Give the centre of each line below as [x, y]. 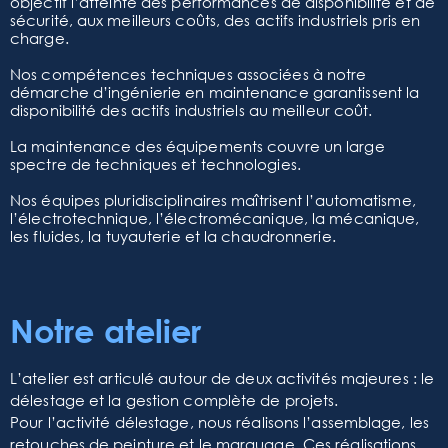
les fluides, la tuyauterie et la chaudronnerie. [173, 236]
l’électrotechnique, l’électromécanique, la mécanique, [215, 218]
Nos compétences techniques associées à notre [188, 74]
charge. [39, 38]
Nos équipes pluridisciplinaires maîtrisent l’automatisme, [213, 200]
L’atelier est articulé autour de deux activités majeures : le [222, 378]
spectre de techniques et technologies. [155, 164]
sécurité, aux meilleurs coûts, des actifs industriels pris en [215, 20]
